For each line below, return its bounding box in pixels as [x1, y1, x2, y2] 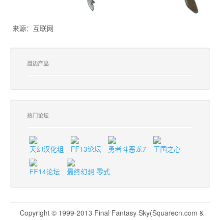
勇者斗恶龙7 [108, 143, 146, 154]
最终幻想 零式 [67, 166, 110, 176]
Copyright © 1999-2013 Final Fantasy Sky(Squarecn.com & [20, 207, 204, 218]
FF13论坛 [71, 143, 101, 154]
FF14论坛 [29, 166, 60, 176]
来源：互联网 [12, 23, 54, 33]
